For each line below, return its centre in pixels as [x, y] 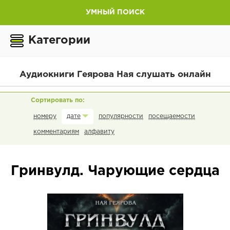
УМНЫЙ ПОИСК [115, 12]
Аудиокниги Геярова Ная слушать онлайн [115, 75]
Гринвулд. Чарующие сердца [115, 171]
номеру [45, 116]
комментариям [56, 131]
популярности [121, 116]
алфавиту [99, 131]
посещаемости [172, 116]
